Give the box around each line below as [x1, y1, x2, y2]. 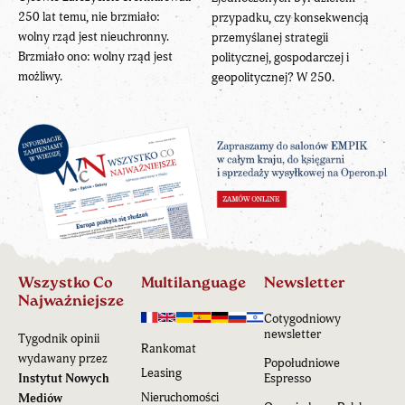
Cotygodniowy [264, 310, 341, 326]
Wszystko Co [18, 275, 113, 291]
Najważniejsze [18, 293, 124, 309]
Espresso [264, 370, 311, 386]
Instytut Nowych [18, 370, 109, 386]
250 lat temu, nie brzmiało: [18, 8, 160, 24]
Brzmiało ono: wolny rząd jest [18, 48, 173, 64]
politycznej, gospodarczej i [212, 49, 349, 65]
